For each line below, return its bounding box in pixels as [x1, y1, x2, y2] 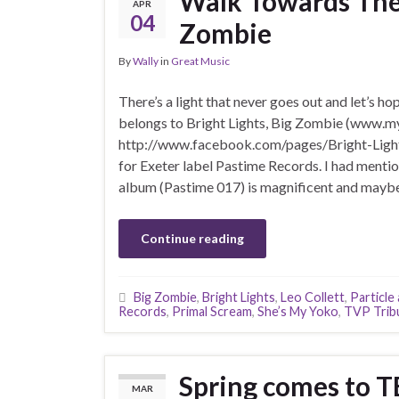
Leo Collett [281, 289, 345, 305]
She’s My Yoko [257, 304, 338, 319]
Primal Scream [172, 304, 252, 319]
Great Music [171, 54, 230, 68]
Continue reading [141, 231, 244, 246]
